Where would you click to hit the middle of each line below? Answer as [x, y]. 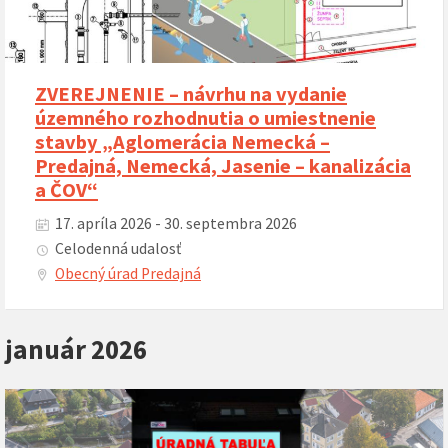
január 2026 [76, 349]
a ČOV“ [66, 190]
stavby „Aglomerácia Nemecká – [182, 142]
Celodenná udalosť [118, 249]
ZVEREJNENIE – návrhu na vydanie [191, 94]
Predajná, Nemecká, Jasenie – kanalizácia [223, 166]
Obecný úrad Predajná [128, 274]
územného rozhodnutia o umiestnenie [205, 118]
